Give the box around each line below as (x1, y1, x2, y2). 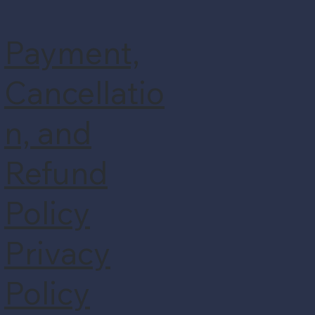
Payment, (4, 33, 140, 72)
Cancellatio (4, 73, 165, 112)
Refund (4, 153, 108, 193)
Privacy (4, 233, 110, 273)
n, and (4, 113, 91, 153)
